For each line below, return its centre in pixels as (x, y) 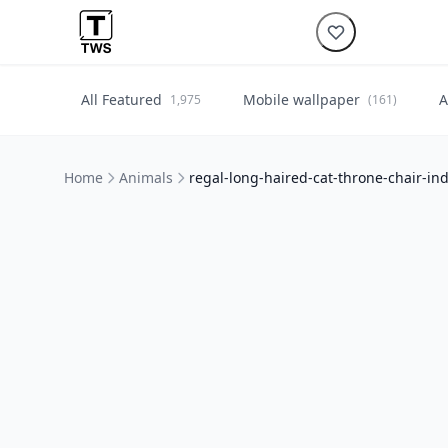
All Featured (121, 99)
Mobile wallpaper (301, 99)
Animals (146, 177)
